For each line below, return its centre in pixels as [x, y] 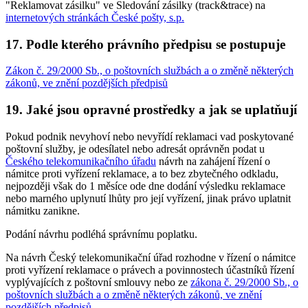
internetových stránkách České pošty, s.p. [95, 18]
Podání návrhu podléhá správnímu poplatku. [101, 234]
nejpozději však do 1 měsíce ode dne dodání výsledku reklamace [145, 186]
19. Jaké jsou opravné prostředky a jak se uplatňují [151, 110]
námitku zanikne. [43, 210]
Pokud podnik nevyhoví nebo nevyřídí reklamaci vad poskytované [150, 136]
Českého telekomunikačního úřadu [81, 161]
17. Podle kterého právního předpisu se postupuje [145, 44]
